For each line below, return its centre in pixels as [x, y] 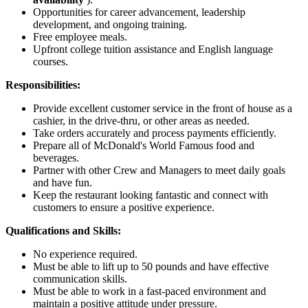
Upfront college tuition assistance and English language [153, 49]
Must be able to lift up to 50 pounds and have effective [151, 266]
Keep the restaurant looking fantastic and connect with [151, 195]
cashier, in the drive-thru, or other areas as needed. [141, 120]
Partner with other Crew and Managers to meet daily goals [159, 170]
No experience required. [85, 254]
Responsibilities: [43, 85]
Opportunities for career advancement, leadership [139, 12]
